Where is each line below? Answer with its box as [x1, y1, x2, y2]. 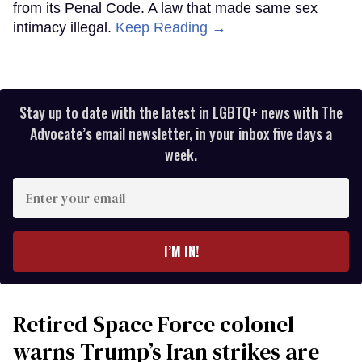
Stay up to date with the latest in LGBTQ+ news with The [19, 101, 343, 123]
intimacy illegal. [13, 19, 116, 36]
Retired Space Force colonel [13, 308, 294, 339]
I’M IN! [163, 241, 199, 261]
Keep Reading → [116, 19, 226, 36]
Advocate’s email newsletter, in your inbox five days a [30, 122, 332, 144]
